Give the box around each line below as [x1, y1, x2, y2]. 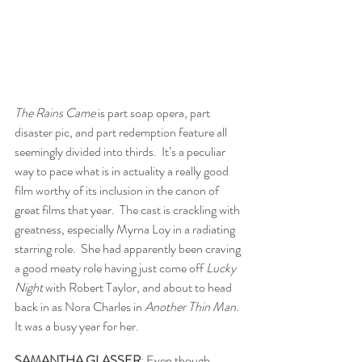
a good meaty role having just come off [15, 259, 206, 278]
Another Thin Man [145, 297, 236, 317]
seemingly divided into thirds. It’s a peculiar [15, 142, 228, 162]
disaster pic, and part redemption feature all [15, 123, 229, 142]
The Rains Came [15, 103, 98, 123]
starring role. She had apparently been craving [15, 239, 243, 259]
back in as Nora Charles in [15, 297, 145, 317]
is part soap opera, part [98, 103, 213, 123]
